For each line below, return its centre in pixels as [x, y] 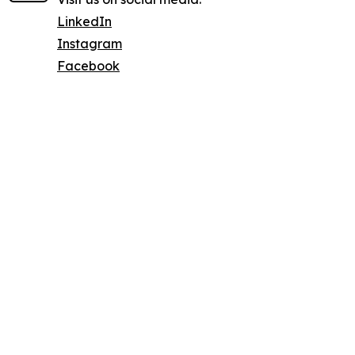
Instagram [90, 43]
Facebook [88, 65]
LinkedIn [84, 21]
